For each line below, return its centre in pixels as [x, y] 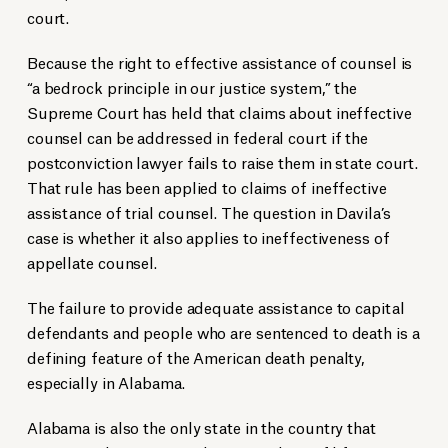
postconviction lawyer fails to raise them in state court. [222, 162]
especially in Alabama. [105, 382]
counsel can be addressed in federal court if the [197, 137]
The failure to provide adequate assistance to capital [215, 307]
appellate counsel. [92, 262]
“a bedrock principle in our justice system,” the [192, 87]
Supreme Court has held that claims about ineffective [219, 112]
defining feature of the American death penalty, [195, 357]
